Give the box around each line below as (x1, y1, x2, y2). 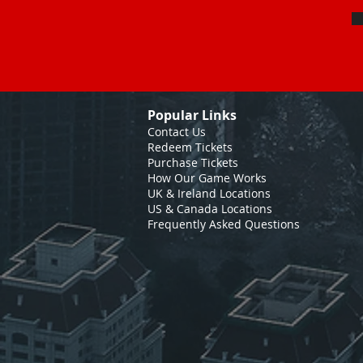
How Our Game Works (147, 170, 267, 186)
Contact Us (147, 124, 206, 139)
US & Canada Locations (147, 201, 272, 216)
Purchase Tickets (147, 155, 238, 170)
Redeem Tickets (147, 139, 233, 155)
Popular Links (147, 106, 237, 124)
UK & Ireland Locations (147, 186, 271, 201)
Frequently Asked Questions (147, 216, 300, 232)
